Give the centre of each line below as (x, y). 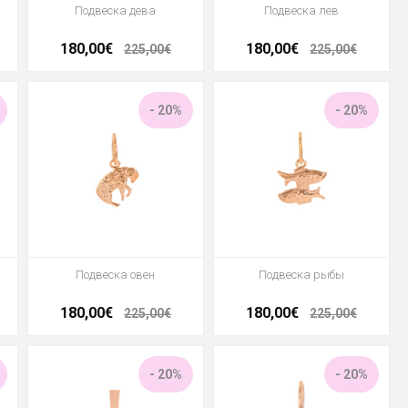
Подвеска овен (116, 275)
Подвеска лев (301, 11)
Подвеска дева (116, 11)
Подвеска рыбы (301, 275)
